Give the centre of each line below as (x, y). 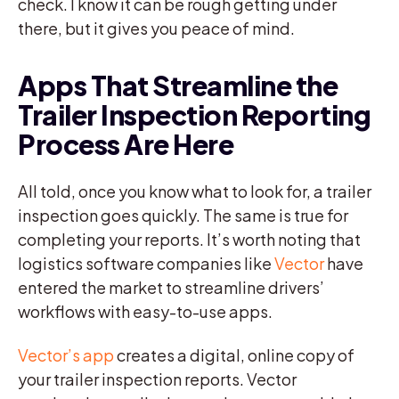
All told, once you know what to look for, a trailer (195, 191)
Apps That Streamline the (178, 85)
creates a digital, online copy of (234, 354)
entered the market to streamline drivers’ (171, 287)
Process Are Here (126, 144)
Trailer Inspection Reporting (194, 114)
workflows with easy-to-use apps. (145, 311)
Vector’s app (66, 354)
